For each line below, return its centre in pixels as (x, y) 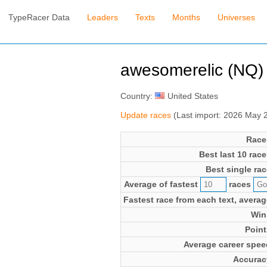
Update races (145, 115)
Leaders (103, 18)
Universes (236, 18)
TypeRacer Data (39, 18)
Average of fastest (162, 184)
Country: (137, 96)
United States (193, 96)
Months (187, 18)
